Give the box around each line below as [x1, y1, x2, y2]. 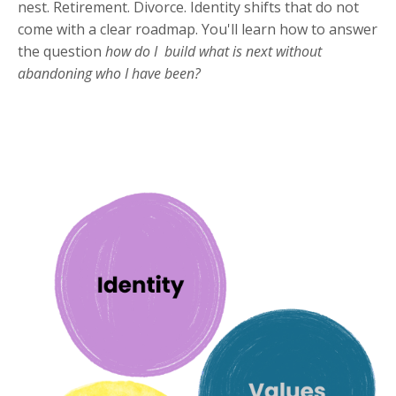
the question [18, 42, 105, 61]
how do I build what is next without [105, 42, 322, 61]
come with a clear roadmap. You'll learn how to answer [18, 19, 377, 39]
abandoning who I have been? [18, 64, 201, 83]
